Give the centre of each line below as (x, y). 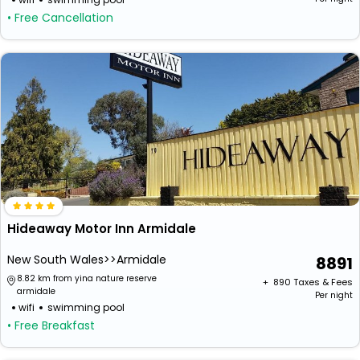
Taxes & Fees (323, 282)
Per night (334, 295)
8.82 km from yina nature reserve (87, 278)
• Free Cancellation (60, 18)
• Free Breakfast (51, 325)
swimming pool (86, 307)
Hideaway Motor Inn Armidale (102, 229)
